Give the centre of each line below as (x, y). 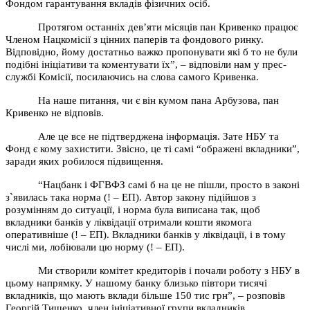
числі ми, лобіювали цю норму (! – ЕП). (95, 247)
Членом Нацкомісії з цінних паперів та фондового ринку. (135, 39)
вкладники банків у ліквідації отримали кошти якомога (129, 222)
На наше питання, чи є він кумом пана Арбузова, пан (159, 100)
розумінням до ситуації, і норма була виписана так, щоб (133, 209)
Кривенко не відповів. (55, 112)
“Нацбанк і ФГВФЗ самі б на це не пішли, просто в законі (169, 184)
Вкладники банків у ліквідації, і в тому (199, 234)
